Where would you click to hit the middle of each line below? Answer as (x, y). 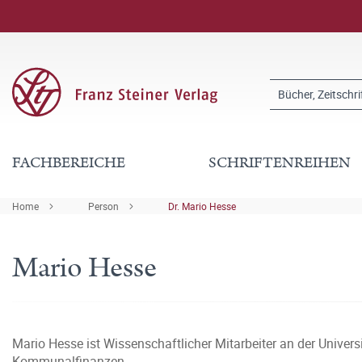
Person (103, 206)
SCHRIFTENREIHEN (280, 163)
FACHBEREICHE (69, 163)
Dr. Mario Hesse (202, 206)
